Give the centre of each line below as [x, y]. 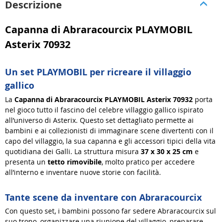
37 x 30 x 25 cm [167, 151]
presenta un [26, 162]
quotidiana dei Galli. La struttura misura [73, 151]
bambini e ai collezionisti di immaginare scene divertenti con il [109, 130]
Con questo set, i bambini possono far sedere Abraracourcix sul [111, 211]
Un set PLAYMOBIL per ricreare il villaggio [98, 72]
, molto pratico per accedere [148, 162]
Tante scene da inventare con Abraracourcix [103, 197]
